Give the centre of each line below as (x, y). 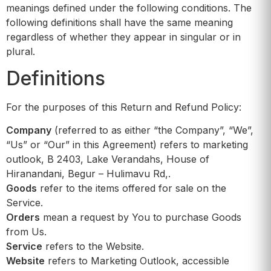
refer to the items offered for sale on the (132, 188)
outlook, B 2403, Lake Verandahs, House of (108, 159)
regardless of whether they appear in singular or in (123, 37)
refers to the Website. (93, 247)
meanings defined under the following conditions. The (129, 8)
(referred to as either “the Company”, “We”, (152, 130)
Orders (23, 217)
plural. (21, 51)
